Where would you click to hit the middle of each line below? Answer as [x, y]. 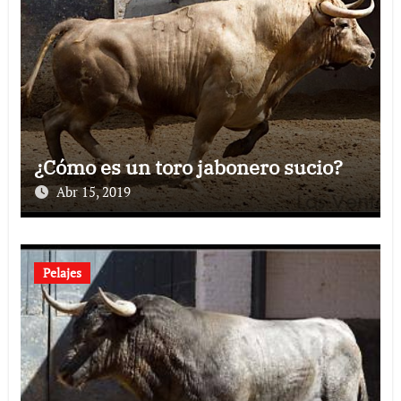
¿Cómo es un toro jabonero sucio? [188, 166]
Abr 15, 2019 [93, 191]
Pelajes [62, 272]
